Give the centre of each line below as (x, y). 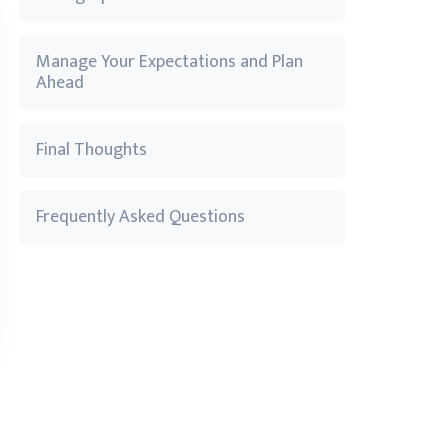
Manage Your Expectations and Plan (169, 62)
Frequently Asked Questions (140, 217)
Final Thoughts (91, 150)
